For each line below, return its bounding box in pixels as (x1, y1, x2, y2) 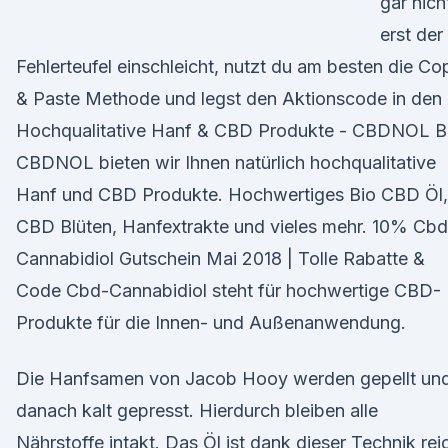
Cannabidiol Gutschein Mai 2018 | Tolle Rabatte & (16, 248, 425, 269)
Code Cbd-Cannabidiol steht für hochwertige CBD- (16, 280, 441, 301)
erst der (380, 24, 443, 45)
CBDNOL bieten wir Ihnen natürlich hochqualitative (16, 152, 436, 173)
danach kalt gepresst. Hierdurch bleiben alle (16, 400, 378, 421)
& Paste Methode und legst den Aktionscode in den (16, 88, 442, 109)
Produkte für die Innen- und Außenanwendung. (16, 312, 406, 333)
